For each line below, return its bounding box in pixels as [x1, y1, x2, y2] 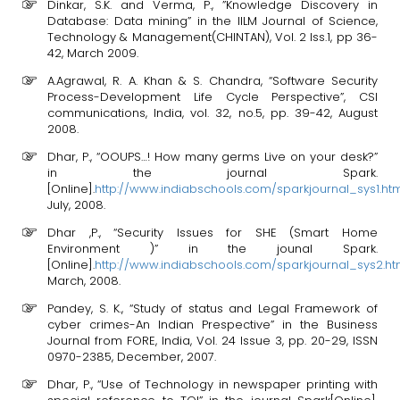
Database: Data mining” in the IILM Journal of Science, [47, 12, 378, 29]
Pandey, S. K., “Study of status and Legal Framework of [47, 300, 378, 317]
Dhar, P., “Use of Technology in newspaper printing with [47, 376, 378, 393]
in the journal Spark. [47, 164, 378, 181]
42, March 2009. [47, 45, 138, 62]
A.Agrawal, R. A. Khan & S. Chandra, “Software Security [47, 72, 378, 89]
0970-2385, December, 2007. [47, 348, 216, 365]
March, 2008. [47, 272, 121, 289]
